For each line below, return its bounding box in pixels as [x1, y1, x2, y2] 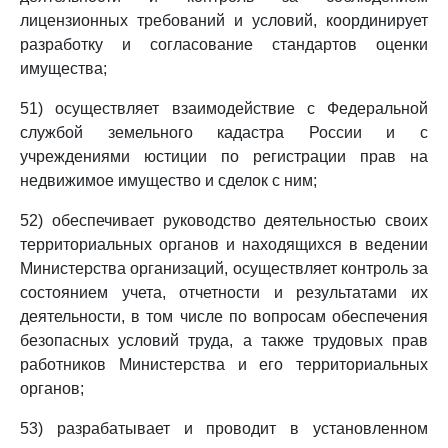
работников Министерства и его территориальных [20, 356, 428, 373]
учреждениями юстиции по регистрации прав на [20, 148, 428, 165]
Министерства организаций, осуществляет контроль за [20, 260, 428, 277]
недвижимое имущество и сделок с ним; [20, 172, 317, 189]
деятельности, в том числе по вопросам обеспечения [20, 308, 428, 325]
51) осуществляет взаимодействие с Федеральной [20, 100, 428, 117]
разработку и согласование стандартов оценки [20, 36, 428, 53]
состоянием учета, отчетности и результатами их [20, 284, 428, 301]
